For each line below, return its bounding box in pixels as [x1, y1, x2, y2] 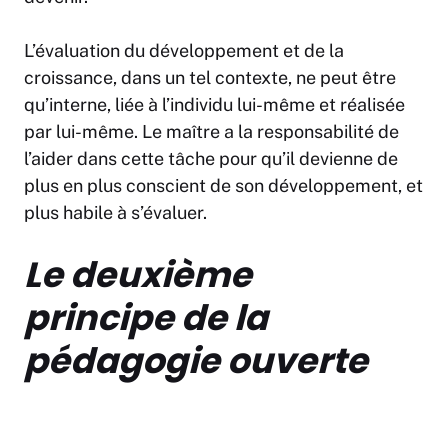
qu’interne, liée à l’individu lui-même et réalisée [24, 94, 405, 116]
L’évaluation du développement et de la [24, 40, 344, 62]
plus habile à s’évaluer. [24, 202, 207, 224]
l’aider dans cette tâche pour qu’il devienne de [24, 148, 398, 170]
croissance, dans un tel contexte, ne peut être [24, 67, 396, 89]
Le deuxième [24, 250, 252, 300]
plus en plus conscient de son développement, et [24, 175, 423, 197]
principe [24, 293, 174, 343]
